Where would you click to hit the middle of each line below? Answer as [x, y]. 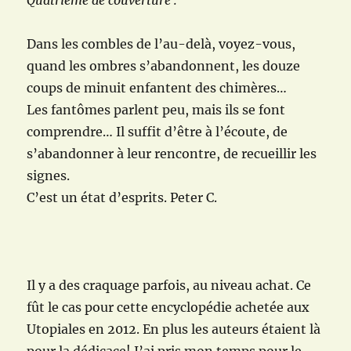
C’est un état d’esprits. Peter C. [122, 198]
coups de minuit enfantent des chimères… [157, 88]
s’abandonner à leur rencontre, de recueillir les [172, 154]
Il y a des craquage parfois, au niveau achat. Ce [169, 286]
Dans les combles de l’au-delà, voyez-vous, [161, 44]
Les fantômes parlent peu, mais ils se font [156, 110]
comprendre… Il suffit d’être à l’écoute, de [157, 132]
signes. [49, 176]
